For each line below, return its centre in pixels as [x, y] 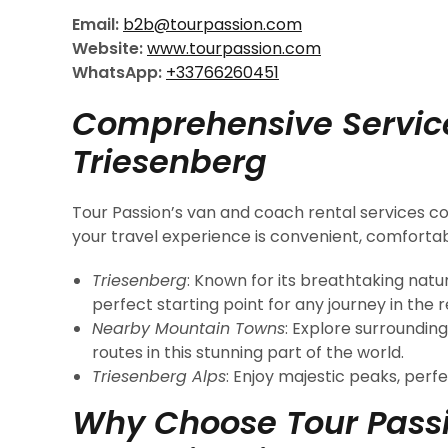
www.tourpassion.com [234, 48]
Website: [107, 48]
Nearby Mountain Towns [188, 328]
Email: [95, 24]
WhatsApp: [117, 72]
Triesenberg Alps [159, 376]
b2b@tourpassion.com [212, 24]
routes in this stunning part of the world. [248, 352]
